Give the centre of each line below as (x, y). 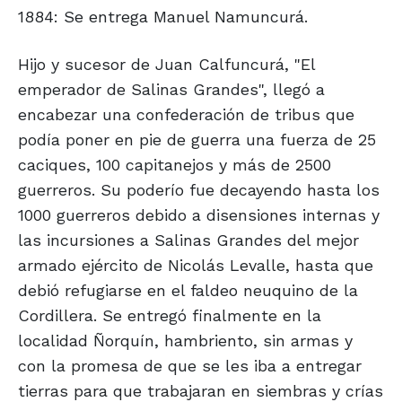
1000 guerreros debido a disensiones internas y (199, 215)
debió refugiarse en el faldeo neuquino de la (188, 291)
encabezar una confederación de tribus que (186, 115)
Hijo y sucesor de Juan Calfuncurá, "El (166, 65)
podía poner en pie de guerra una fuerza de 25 (197, 140)
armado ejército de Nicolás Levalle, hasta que (196, 266)
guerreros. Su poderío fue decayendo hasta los (199, 190)
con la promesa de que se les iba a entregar (190, 366)
